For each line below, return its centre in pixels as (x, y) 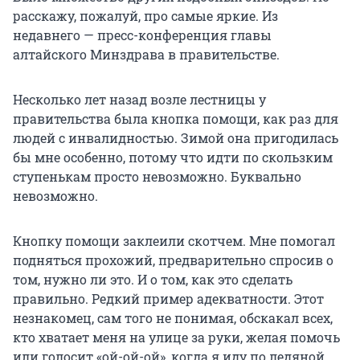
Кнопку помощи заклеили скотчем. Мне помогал (174, 240)
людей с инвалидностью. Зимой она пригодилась (176, 137)
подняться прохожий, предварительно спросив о (173, 260)
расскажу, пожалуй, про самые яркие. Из (145, 15)
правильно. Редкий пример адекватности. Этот (168, 298)
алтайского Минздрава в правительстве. (146, 54)
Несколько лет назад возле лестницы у (139, 99)
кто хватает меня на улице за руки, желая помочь (176, 337)
